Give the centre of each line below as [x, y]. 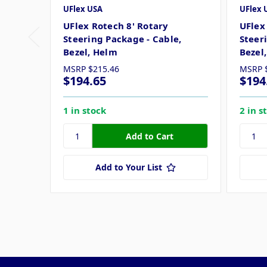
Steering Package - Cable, [122, 39]
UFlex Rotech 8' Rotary [116, 26]
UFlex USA [83, 9]
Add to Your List [128, 167]
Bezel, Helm [90, 52]
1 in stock [85, 111]
